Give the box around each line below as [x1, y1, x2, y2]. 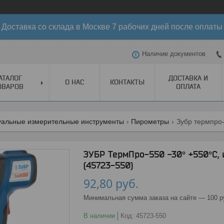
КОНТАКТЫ [110, 77, 144, 86]
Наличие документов [142, 50, 205, 58]
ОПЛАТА [176, 82, 200, 90]
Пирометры [131, 117, 169, 125]
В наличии [83, 211, 115, 219]
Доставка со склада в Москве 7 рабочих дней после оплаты [1, 22, 222, 31]
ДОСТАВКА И [168, 73, 208, 82]
